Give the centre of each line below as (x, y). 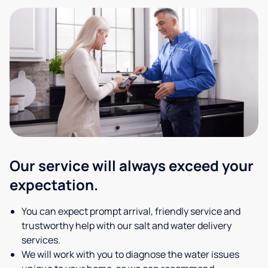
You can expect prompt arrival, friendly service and (131, 211)
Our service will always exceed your (132, 165)
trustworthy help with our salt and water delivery (127, 225)
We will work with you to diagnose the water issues (130, 254)
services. (41, 240)
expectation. (54, 184)
